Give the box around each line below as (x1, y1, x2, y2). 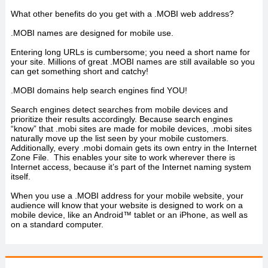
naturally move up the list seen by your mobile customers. (10, 133, 229, 143)
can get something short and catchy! (10, 66, 151, 76)
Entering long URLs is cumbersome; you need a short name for (10, 47, 250, 57)
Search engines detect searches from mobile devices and (10, 105, 228, 114)
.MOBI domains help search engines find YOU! (10, 86, 187, 95)
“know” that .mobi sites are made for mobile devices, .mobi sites (10, 124, 252, 133)
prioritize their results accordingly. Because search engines (10, 114, 233, 124)
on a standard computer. (10, 220, 106, 229)
